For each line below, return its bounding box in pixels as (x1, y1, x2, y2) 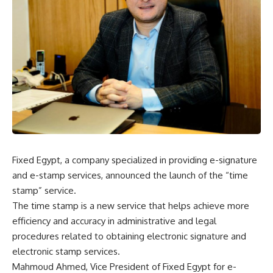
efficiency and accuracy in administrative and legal (12, 215, 216, 227)
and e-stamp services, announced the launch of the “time (12, 169, 248, 182)
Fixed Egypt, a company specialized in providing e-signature (12, 154, 257, 166)
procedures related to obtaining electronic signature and (12, 230, 246, 243)
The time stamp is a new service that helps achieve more (12, 200, 249, 212)
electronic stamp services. (12, 246, 120, 258)
